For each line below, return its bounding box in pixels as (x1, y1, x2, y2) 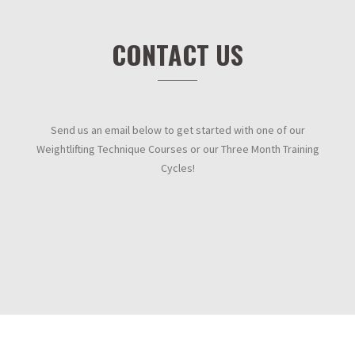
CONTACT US (112, 36, 243, 74)
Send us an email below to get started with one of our (50, 123, 305, 138)
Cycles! (160, 161, 195, 176)
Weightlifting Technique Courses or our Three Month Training (36, 142, 319, 157)
